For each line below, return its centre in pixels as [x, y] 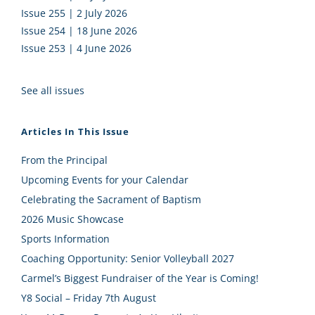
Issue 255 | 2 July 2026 [74, 13]
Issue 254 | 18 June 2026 [79, 30]
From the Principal [64, 160]
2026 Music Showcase [72, 219]
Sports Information [65, 238]
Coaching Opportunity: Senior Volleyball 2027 [128, 258]
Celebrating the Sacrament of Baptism [111, 199]
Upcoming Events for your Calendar [105, 179]
